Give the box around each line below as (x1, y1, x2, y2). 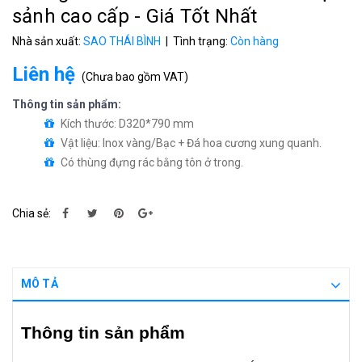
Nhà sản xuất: (12, 35, 83, 48)
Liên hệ (12, 63, 75, 86)
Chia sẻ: (12, 207, 51, 220)
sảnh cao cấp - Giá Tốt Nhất (12, 5, 258, 27)
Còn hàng (230, 35, 279, 48)
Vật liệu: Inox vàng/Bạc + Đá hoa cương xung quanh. (61, 137, 324, 149)
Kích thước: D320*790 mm (61, 117, 194, 130)
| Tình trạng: (163, 35, 230, 48)
